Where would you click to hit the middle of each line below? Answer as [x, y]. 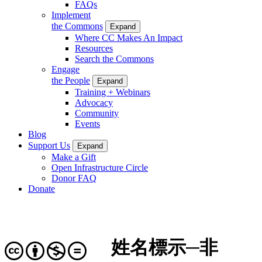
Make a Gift [74, 157]
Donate [42, 188]
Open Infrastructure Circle [100, 167]
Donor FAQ [74, 178]
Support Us [49, 145]
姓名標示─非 [165, 248]
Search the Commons [114, 58]
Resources [94, 48]
